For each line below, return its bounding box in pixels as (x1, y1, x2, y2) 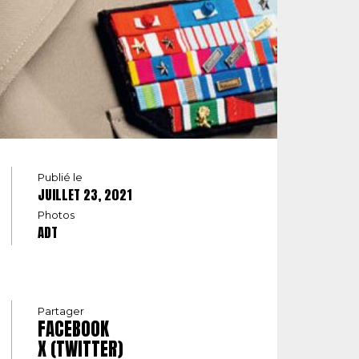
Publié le (38, 171, 83, 184)
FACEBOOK (38, 315, 109, 343)
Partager (38, 305, 84, 318)
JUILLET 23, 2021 (38, 185, 131, 205)
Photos (38, 208, 75, 222)
